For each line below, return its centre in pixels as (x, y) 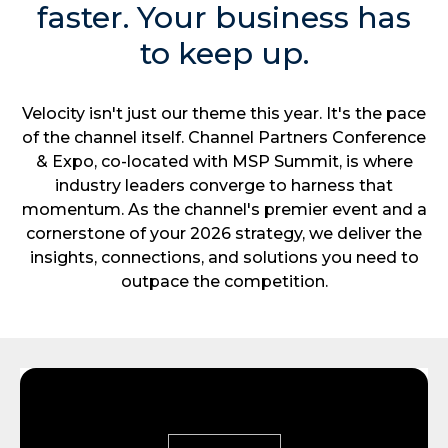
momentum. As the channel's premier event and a (224, 210)
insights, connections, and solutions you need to (224, 258)
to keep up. (224, 54)
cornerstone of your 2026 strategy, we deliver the (224, 234)
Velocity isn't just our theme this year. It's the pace (224, 114)
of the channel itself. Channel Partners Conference (224, 138)
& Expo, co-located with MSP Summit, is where (224, 162)
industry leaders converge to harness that (224, 186)
